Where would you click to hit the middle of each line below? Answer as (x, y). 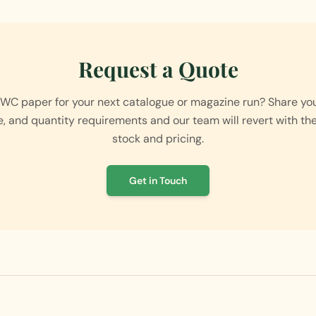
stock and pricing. (158, 139)
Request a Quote (158, 69)
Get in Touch (158, 181)
